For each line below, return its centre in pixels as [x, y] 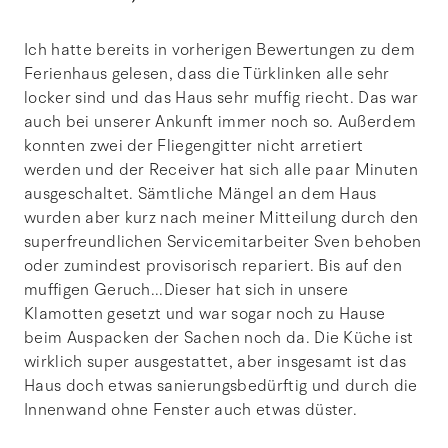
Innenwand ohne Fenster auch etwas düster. [191, 409]
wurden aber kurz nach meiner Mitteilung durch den [221, 217]
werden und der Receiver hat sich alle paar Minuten [221, 169]
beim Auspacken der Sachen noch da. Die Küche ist [219, 337]
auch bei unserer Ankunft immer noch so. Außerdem [220, 121]
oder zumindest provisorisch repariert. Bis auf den [213, 265]
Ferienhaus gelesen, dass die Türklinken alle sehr [207, 73]
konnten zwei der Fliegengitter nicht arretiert [194, 145]
